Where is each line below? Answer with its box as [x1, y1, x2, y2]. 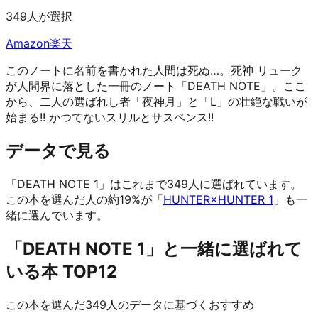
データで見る [6, 140, 111, 161]
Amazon [6, 35, 50, 50]
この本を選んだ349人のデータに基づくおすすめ [6, 297, 254, 312]
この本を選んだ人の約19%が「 [6, 192, 163, 207]
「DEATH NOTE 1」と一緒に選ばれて [6, 238, 302, 259]
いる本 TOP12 [6, 261, 117, 282]
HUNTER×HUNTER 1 [163, 192, 273, 207]
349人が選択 [6, 9, 72, 23]
